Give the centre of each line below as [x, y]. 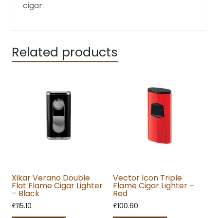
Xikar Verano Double [51, 178]
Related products [65, 53]
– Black [26, 194]
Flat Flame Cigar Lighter [57, 186]
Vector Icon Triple [147, 178]
